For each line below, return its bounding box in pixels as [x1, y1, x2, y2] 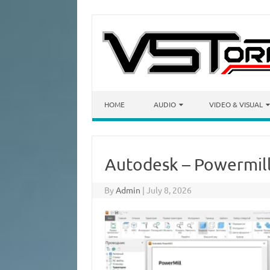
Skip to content [92, 90, 151, 101]
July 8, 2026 [146, 184, 192, 195]
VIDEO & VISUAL [209, 99, 263, 109]
